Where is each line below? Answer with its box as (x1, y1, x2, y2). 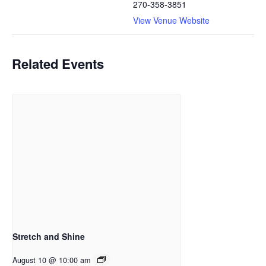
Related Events (12, 54, 104, 73)
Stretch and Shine (12, 230, 85, 243)
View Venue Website (133, 14, 210, 26)
